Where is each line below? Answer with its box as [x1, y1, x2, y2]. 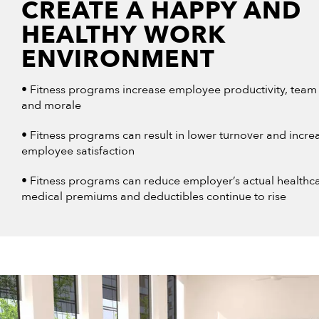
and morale [21, 97, 81, 113]
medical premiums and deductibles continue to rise [21, 188, 286, 204]
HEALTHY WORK [21, 18, 226, 51]
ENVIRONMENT [21, 42, 215, 75]
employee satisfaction [21, 142, 135, 159]
